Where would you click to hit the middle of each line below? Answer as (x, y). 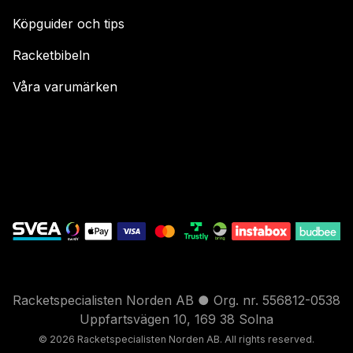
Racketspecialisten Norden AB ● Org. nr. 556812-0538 (176, 301)
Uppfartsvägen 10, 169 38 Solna (176, 320)
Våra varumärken (65, 87)
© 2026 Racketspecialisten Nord (115, 340)
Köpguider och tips (69, 24)
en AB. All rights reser (243, 340)
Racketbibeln (51, 56)
